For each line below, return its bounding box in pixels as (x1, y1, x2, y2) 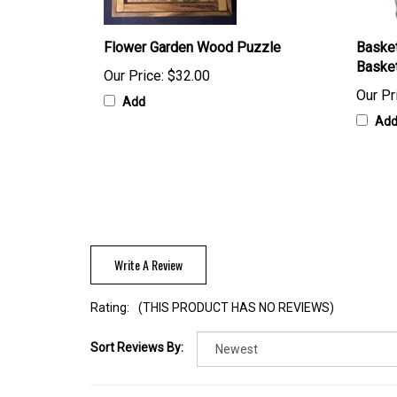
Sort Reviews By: (90, 341, 183, 356)
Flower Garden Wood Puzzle (104, 39, 281, 57)
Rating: (90, 300, 129, 315)
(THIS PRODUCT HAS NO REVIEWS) (138, 300, 334, 315)
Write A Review (114, 255, 183, 275)
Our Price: (104, 67, 164, 85)
